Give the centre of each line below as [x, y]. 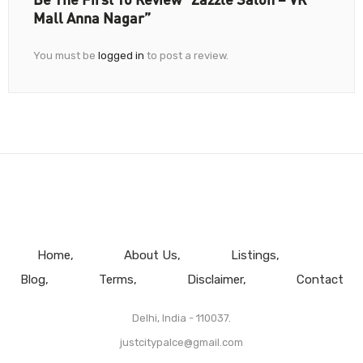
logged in [121, 56]
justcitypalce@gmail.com [181, 343]
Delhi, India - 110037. [181, 318]
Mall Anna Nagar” [92, 18]
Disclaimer [215, 280]
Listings [253, 256]
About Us [150, 256]
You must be [66, 56]
